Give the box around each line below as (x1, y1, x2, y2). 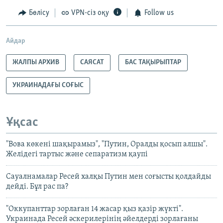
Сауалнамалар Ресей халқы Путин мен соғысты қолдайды (6, 173, 211, 181)
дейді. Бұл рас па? (6, 183, 68, 191)
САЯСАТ (80, 58, 104, 66)
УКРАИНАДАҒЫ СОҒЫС (12, 81, 84, 89)
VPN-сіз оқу (71, 9, 109, 17)
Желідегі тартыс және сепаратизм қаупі (6, 150, 148, 159)
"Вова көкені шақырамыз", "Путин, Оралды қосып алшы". (6, 140, 208, 149)
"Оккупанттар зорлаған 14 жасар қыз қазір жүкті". (6, 205, 183, 214)
